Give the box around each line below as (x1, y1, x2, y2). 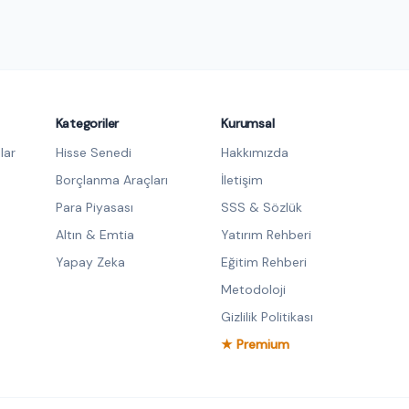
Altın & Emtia (55, 225, 134, 243)
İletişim (221, 171, 264, 188)
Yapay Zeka (55, 253, 125, 270)
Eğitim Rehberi (221, 253, 308, 270)
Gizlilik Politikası (221, 308, 314, 325)
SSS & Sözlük (221, 198, 303, 215)
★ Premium (221, 335, 290, 352)
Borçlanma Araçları (55, 171, 168, 188)
